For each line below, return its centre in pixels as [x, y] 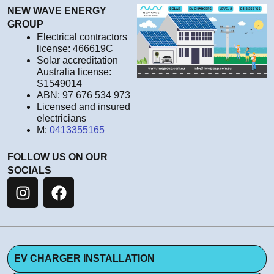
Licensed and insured [83, 107]
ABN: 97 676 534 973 [83, 95]
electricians [61, 119]
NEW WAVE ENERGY [57, 11]
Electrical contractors [82, 37]
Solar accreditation [77, 61]
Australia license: [74, 72]
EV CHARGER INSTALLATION [84, 259]
